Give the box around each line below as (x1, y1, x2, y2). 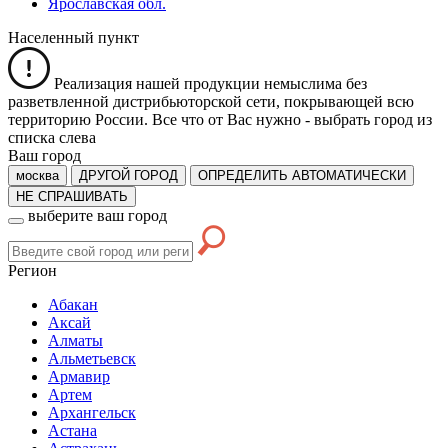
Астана (48, 421, 97, 439)
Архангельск (48, 403, 136, 421)
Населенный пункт (8, 28, 139, 46)
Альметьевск (48, 349, 136, 367)
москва (16, 167, 59, 183)
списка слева (8, 128, 96, 146)
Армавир (48, 367, 110, 385)
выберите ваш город (28, 206, 167, 224)
